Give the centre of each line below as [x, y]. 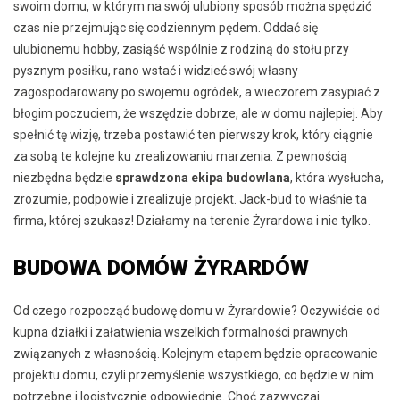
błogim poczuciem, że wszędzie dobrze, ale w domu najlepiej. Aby [198, 113]
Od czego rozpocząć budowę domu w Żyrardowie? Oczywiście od [197, 310]
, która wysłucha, [337, 177]
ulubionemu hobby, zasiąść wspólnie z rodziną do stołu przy [181, 49]
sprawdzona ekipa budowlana [203, 177]
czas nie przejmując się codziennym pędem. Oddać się [166, 27]
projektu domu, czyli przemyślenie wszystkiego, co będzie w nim [194, 375]
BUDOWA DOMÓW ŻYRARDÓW [161, 267]
